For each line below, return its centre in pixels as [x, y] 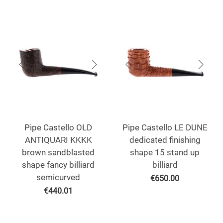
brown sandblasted [58, 153]
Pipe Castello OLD [58, 128]
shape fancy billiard [58, 165]
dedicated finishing [165, 140]
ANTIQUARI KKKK [58, 140]
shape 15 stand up [165, 153]
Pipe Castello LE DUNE [165, 128]
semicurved [58, 177]
